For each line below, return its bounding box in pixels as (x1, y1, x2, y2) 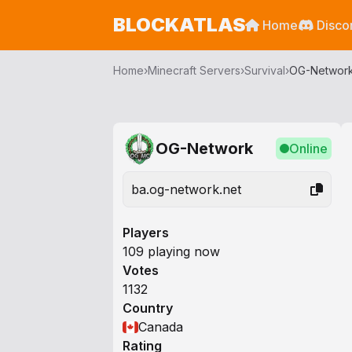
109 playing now (123, 244, 220, 259)
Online (289, 141, 328, 156)
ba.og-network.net (131, 181, 241, 197)
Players (123, 225, 169, 240)
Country (123, 300, 173, 316)
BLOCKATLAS (113, 13, 245, 36)
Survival (244, 64, 285, 77)
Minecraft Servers (148, 64, 240, 77)
